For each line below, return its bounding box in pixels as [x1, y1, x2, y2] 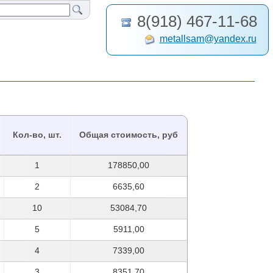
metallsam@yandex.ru [159, 34, 257, 44]
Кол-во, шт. [13, 130, 62, 140]
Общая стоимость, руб [79, 130, 179, 140]
